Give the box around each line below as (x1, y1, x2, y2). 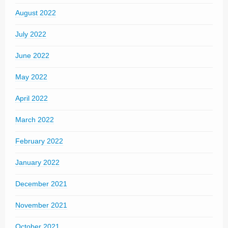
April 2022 (15, 94, 48, 102)
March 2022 (15, 116, 54, 124)
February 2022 (15, 137, 63, 145)
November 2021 (15, 201, 67, 209)
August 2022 (15, 9, 56, 17)
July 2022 (15, 30, 46, 38)
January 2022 (15, 158, 60, 166)
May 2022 (15, 73, 47, 81)
